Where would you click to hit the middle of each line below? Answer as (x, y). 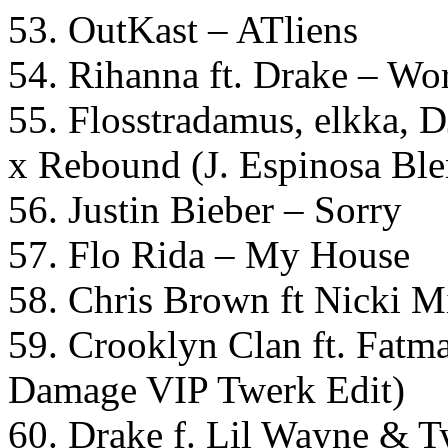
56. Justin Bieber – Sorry (205, 209)
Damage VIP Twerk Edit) (206, 389)
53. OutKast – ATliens (183, 29)
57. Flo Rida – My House (209, 254)
